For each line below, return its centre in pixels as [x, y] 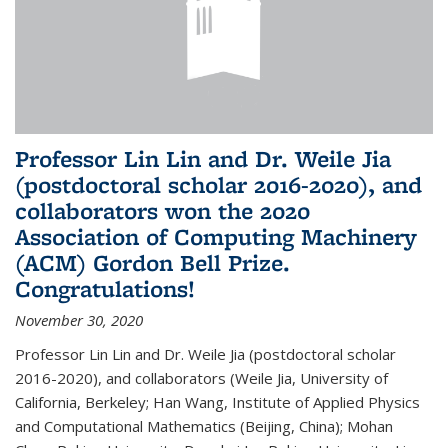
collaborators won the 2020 [162, 210]
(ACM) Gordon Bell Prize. [152, 262]
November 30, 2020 [79, 319]
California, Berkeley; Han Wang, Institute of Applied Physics [217, 401]
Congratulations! [105, 288]
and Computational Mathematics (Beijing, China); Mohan [204, 425]
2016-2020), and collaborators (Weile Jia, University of [201, 377]
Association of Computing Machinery [216, 236]
